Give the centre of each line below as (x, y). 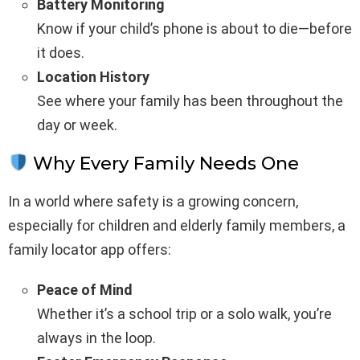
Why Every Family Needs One (164, 164)
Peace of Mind (85, 290)
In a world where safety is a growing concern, (153, 202)
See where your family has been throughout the (190, 101)
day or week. (77, 125)
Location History (93, 77)
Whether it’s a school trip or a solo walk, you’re (184, 314)
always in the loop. (96, 338)
